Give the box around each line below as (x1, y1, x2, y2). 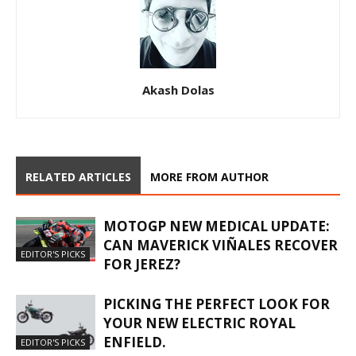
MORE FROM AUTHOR (150, 168, 269, 184)
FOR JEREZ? (103, 254, 180, 273)
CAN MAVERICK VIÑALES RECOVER (103, 235, 338, 254)
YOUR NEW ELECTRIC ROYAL (103, 313, 296, 332)
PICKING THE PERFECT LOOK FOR (103, 294, 330, 313)
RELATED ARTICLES (25, 168, 131, 184)
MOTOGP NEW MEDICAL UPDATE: (103, 216, 330, 235)
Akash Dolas (141, 81, 215, 98)
